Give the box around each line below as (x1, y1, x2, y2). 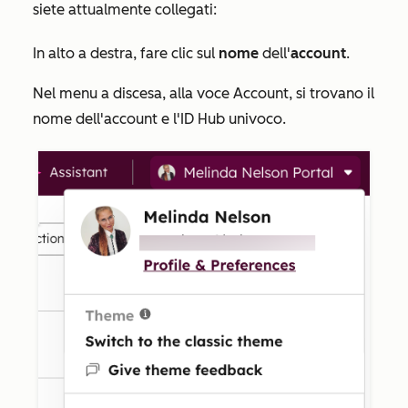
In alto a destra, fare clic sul (33, 45, 219, 62)
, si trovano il (289, 85, 374, 102)
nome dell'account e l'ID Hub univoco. (33, 110, 286, 127)
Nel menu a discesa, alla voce (33, 85, 233, 102)
